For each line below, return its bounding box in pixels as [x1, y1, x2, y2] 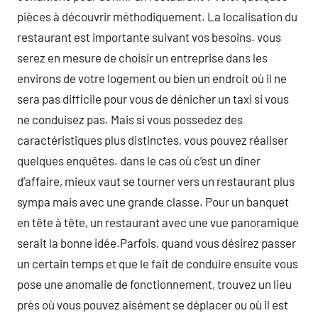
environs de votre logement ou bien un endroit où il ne [17, 71, 287, 85]
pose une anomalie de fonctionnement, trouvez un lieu [17, 277, 292, 291]
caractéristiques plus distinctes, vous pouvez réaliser [17, 133, 288, 147]
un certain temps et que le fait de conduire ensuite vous [17, 256, 298, 270]
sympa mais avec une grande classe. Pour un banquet [17, 194, 289, 209]
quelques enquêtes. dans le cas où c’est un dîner [17, 153, 261, 168]
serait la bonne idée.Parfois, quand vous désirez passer [17, 236, 296, 250]
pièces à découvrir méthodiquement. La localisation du [17, 9, 297, 23]
